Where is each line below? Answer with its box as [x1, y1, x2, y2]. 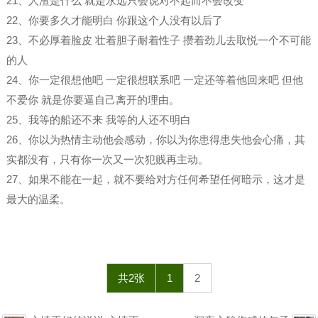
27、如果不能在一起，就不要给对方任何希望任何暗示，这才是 [6, 173, 305, 185]
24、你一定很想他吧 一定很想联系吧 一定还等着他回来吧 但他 [6, 74, 303, 86]
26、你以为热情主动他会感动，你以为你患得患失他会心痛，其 [6, 133, 305, 146]
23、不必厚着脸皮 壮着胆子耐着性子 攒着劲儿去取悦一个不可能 [6, 34, 311, 46]
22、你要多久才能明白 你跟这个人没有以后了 [6, 14, 223, 26]
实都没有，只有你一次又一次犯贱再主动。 [6, 153, 209, 165]
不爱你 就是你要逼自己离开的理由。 [6, 94, 180, 106]
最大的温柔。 [6, 193, 70, 205]
